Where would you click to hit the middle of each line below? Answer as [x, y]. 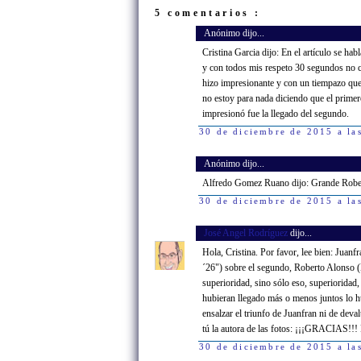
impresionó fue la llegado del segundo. [276, 114]
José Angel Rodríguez [247, 233]
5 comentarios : [208, 13]
